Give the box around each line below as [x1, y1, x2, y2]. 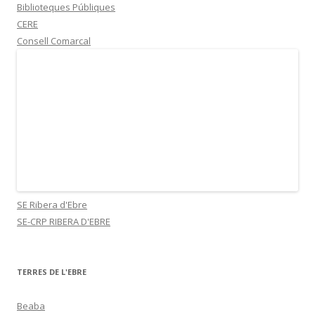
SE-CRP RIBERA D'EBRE [17, 214, 110, 228]
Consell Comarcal [17, 34, 91, 48]
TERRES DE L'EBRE [17, 266, 86, 277]
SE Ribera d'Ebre [17, 198, 87, 211]
